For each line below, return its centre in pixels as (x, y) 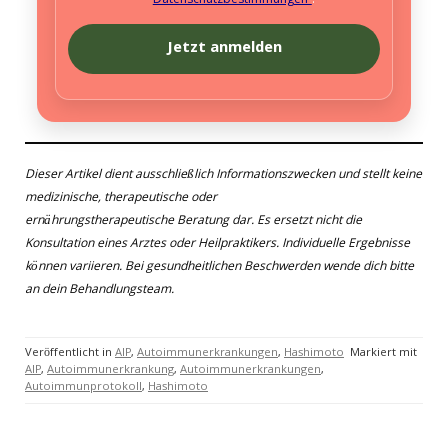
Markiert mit (383, 354)
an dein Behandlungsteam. (99, 291)
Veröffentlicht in (70, 354)
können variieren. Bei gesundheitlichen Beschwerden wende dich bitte (219, 268)
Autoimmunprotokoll (83, 388)
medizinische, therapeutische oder (121, 199)
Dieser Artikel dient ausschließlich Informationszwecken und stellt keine (223, 176)
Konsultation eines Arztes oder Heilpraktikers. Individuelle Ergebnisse (217, 245)
